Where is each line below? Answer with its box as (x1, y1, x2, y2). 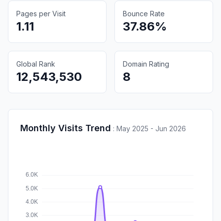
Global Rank (16, 59, 55, 68)
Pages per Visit (16, 9, 66, 18)
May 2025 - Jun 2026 (116, 124, 186, 133)
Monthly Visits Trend (20, 122, 111, 133)
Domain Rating (123, 59, 169, 68)
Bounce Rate (123, 9, 165, 18)
